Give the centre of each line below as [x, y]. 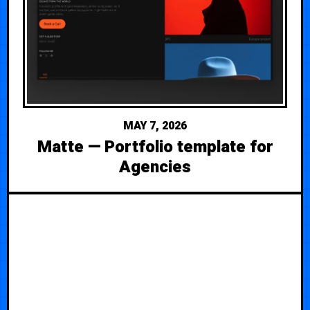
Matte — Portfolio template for [155, 147]
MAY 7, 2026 [155, 126]
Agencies [155, 167]
